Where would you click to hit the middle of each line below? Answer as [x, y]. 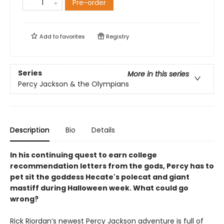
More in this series [158, 74]
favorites [72, 37]
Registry [117, 37]
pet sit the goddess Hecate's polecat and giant [100, 177]
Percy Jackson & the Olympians [73, 84]
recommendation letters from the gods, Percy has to [112, 166]
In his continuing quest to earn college [83, 155]
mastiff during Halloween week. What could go [99, 188]
